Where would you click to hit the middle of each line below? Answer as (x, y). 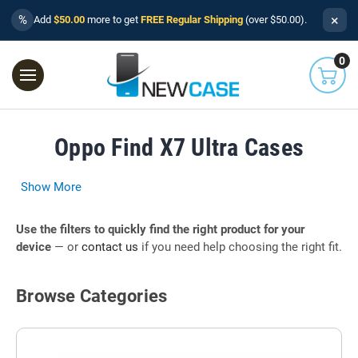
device (34, 247)
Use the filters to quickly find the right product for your (160, 229)
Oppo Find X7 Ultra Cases (179, 147)
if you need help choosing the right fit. (240, 247)
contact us (110, 247)
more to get (113, 20)
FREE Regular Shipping (192, 20)
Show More (51, 187)
